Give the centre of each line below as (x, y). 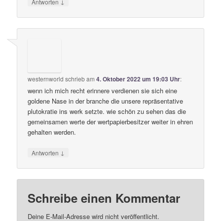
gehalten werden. (52, 132)
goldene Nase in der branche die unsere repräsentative (106, 101)
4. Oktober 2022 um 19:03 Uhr (138, 79)
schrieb (75, 79)
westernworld (46, 79)
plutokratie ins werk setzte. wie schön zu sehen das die (107, 111)
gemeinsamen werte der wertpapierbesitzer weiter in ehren (110, 122)
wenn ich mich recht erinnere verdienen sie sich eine (103, 91)
